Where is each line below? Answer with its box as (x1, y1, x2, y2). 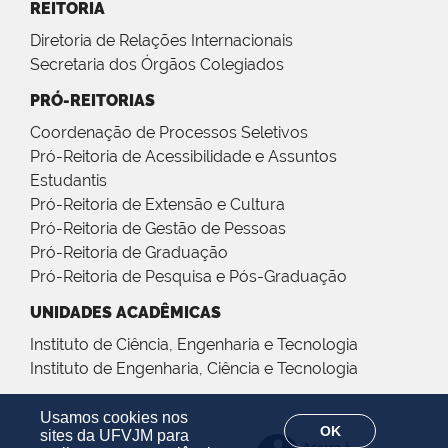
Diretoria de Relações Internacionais (30, 30, 293, 50)
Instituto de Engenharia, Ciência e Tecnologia (30, 358, 358, 378)
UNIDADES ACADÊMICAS (30, 302, 221, 322)
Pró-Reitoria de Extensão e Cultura (30, 194, 285, 214)
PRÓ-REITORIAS (30, 90, 155, 110)
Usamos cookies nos (40, 409, 188, 426)
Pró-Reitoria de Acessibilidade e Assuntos (30, 146, 337, 166)
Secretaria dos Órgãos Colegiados (30, 54, 284, 74)
